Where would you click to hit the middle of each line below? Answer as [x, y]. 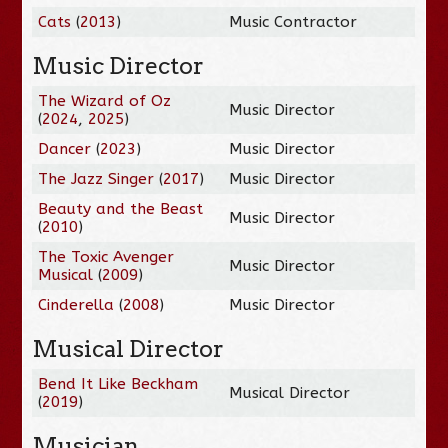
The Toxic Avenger [106, 256]
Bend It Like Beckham [118, 383]
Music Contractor [293, 21]
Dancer [65, 148]
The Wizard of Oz [105, 100]
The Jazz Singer [96, 178]
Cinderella [76, 304]
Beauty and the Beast [121, 208]
